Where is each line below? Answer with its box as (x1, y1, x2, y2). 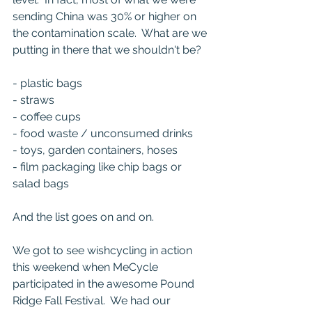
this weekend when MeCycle (13, 260, 161, 274)
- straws (13, 93, 54, 107)
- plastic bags (13, 77, 82, 90)
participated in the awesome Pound (13, 277, 197, 290)
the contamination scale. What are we (13, 26, 210, 40)
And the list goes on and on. (13, 210, 159, 224)
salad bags (13, 177, 69, 190)
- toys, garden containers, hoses (13, 143, 178, 157)
